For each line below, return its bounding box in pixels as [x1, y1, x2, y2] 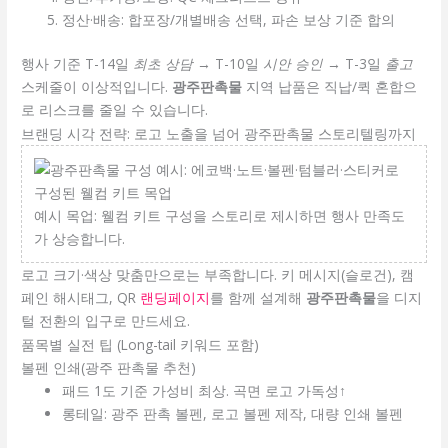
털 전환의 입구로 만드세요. [21, 310, 191, 330]
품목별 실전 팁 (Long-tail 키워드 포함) [21, 335, 260, 355]
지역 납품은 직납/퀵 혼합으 [242, 76, 418, 96]
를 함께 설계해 [210, 287, 307, 307]
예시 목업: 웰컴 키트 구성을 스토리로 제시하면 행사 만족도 [34, 205, 406, 225]
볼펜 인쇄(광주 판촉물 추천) [21, 358, 197, 378]
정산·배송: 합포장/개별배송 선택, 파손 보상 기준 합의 [62, 10, 396, 30]
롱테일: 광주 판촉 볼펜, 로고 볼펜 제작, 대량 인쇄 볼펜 [62, 404, 404, 424]
